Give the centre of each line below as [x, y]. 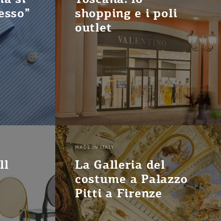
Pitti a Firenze [119, 193]
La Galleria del [120, 165]
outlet [93, 28]
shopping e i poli [126, 13]
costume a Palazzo [131, 179]
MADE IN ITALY [95, 148]
